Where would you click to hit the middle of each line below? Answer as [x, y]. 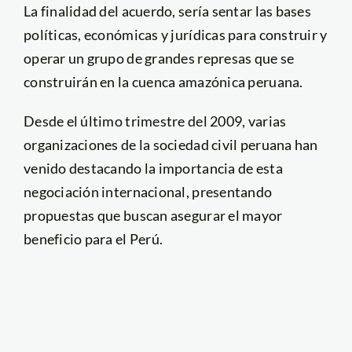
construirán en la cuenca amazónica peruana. [163, 81]
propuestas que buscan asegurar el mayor [153, 215]
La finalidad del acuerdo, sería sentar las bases [167, 11]
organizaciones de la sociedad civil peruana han [170, 144]
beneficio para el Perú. [93, 238]
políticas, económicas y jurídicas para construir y [175, 34]
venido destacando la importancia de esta [153, 168]
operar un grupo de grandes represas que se [159, 58]
